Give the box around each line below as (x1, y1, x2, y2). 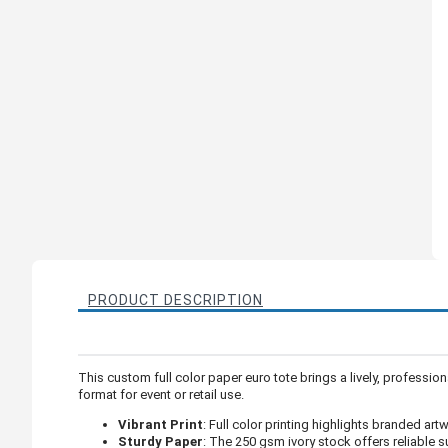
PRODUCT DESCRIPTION (88, 291, 263, 308)
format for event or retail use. (78, 386, 244, 402)
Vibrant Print (118, 416, 203, 432)
